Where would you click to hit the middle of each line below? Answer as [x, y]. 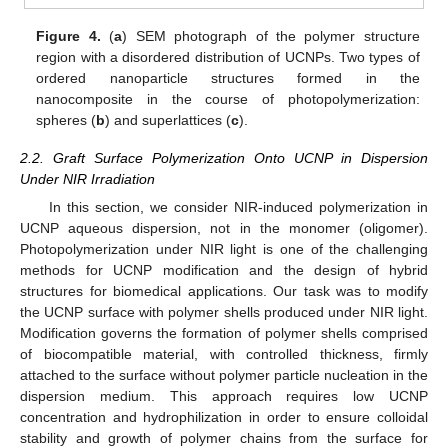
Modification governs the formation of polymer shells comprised [224, 333]
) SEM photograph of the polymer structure [271, 36]
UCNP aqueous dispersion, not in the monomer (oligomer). [224, 228]
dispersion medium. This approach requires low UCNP [224, 396]
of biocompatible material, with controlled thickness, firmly [224, 354]
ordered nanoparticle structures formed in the [228, 78]
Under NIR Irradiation [87, 179]
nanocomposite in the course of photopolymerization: [228, 99]
